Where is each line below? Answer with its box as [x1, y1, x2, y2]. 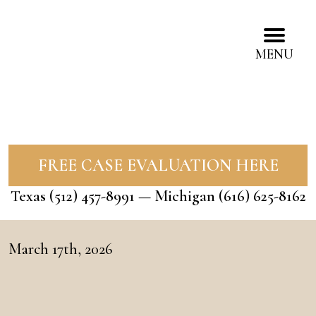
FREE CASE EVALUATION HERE [37, 155, 279, 176]
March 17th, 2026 [8, 240, 112, 258]
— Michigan [134, 187, 219, 205]
